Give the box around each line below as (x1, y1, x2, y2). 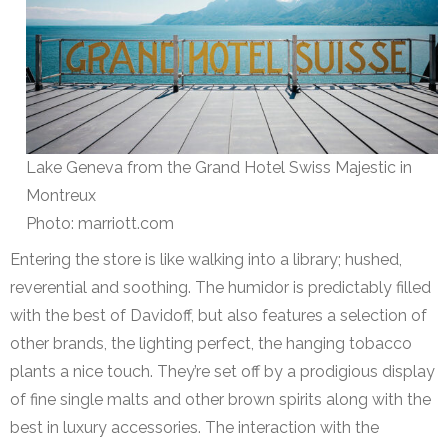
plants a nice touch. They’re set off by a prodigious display (10, 362, 435, 382)
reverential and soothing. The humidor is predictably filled (10, 278, 431, 298)
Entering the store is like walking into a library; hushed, (10, 250, 402, 270)
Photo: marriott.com (26, 214, 174, 234)
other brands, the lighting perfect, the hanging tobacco (10, 334, 412, 354)
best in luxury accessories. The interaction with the (10, 418, 379, 438)
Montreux (26, 186, 96, 206)
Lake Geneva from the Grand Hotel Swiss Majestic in (26, 158, 412, 178)
